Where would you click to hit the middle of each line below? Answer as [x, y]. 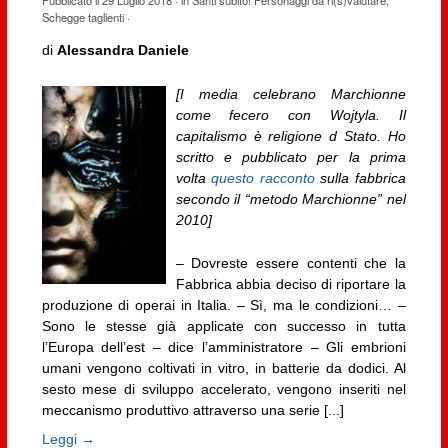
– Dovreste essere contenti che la [290, 263]
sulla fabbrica [360, 177]
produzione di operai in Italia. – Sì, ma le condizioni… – [223, 305]
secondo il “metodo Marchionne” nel [290, 198]
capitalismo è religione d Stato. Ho [290, 135]
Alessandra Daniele [122, 50]
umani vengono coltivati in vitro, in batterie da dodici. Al [223, 368]
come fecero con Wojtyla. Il [290, 114]
